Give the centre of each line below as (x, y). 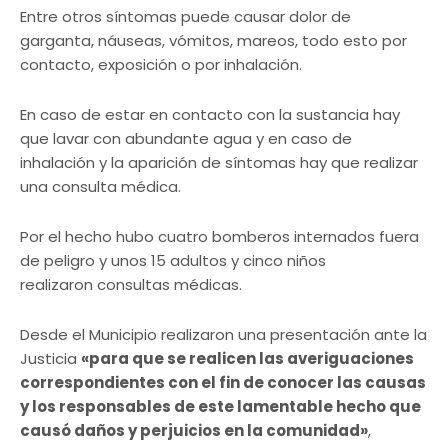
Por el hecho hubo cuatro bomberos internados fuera (219, 236)
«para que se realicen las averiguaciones (247, 358)
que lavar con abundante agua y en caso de (186, 138)
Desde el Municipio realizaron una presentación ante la (223, 334)
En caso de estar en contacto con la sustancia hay (210, 114)
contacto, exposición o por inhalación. (161, 64)
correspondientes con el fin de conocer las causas (223, 382)
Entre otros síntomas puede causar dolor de (185, 16)
